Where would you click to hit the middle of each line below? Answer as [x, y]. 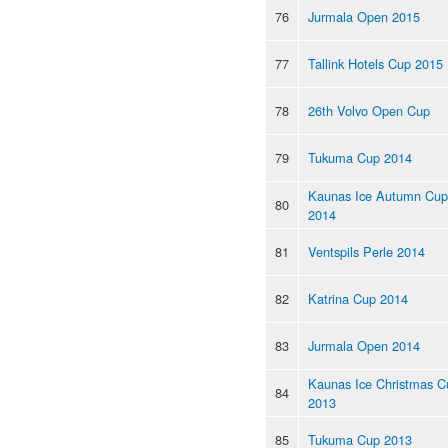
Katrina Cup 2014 [358, 298]
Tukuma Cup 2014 [360, 157]
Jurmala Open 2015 [364, 16]
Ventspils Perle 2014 [366, 251]
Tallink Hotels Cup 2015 [375, 63]
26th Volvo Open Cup [369, 110]
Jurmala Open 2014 [364, 345]
